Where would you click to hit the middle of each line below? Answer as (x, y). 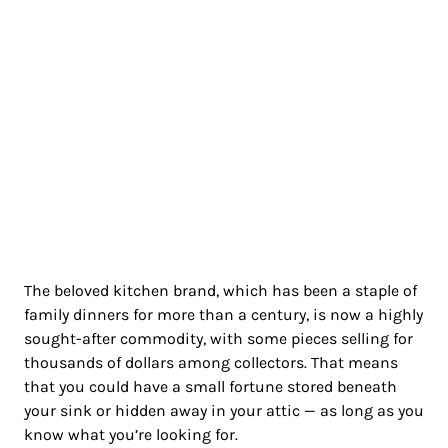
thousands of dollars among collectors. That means (211, 363)
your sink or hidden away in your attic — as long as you (224, 411)
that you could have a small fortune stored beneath (210, 387)
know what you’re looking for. (131, 435)
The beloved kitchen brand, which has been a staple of (220, 291)
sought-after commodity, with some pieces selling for (218, 339)
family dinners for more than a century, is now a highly (223, 315)
